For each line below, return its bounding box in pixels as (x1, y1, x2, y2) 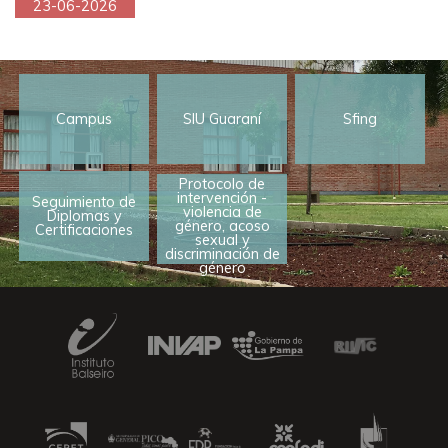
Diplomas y (46, 206, 122, 225)
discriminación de (164, 244, 280, 263)
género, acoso (174, 216, 270, 235)
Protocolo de (179, 174, 266, 193)
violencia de (182, 202, 262, 221)
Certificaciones (35, 220, 134, 239)
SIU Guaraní (183, 109, 262, 128)
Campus (56, 109, 113, 128)
